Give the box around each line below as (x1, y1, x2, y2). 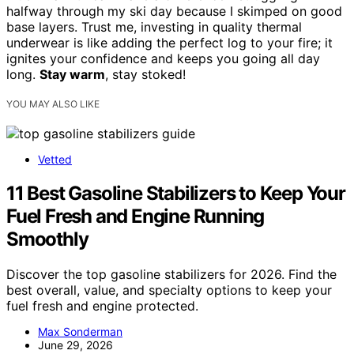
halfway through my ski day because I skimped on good (6, 2, 342, 19)
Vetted (38, 152, 72, 166)
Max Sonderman (38, 324, 122, 338)
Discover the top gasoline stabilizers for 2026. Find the (6, 265, 337, 282)
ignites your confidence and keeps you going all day (6, 50, 320, 66)
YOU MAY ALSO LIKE (6, 97, 100, 110)
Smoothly (6, 227, 88, 250)
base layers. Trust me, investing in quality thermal (6, 18, 302, 35)
